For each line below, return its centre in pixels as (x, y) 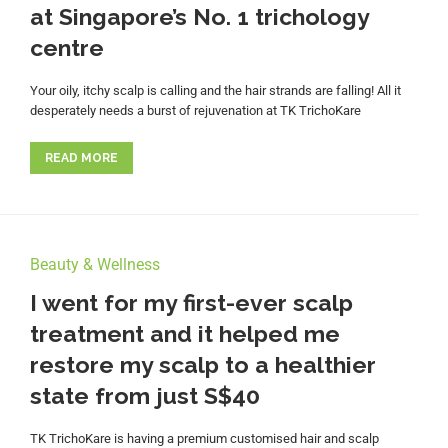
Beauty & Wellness (94, 265)
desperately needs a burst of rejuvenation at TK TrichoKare (195, 111)
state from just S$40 (144, 396)
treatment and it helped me (184, 334)
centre (66, 48)
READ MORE (81, 158)
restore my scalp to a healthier (202, 365)
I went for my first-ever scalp (191, 303)
